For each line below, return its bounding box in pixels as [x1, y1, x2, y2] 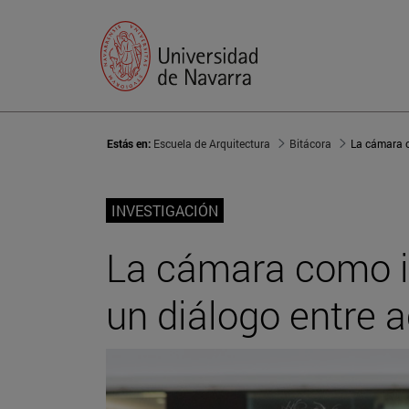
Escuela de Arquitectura [153, 136, 270, 152]
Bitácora [289, 136, 331, 152]
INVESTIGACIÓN [111, 201, 218, 221]
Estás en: [107, 136, 153, 152]
